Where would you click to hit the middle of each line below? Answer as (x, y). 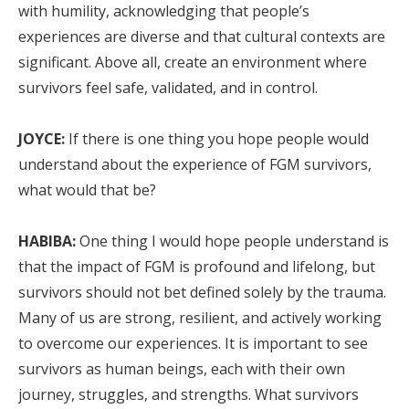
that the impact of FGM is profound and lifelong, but (197, 267)
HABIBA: (47, 241)
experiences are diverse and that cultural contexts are (202, 37)
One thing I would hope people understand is (232, 241)
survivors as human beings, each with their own (182, 369)
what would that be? (87, 190)
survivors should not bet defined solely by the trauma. (202, 292)
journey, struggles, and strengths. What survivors (189, 394)
